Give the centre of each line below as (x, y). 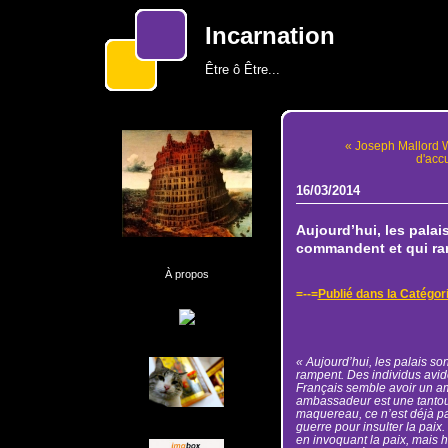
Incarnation (269, 36)
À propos (186, 274)
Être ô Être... (242, 69)
